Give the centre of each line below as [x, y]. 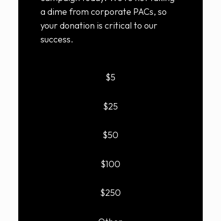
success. [57, 39]
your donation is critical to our [99, 25]
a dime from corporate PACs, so [103, 12]
